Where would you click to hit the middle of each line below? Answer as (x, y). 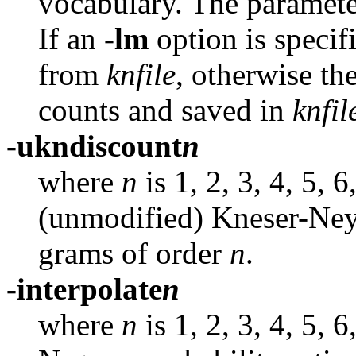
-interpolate (84, 288)
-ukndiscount (94, 145)
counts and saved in (165, 110)
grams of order (134, 253)
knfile (141, 74)
